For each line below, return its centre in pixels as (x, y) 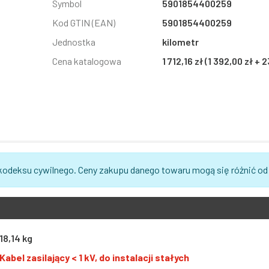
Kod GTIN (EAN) (83, 23)
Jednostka (74, 42)
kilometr (180, 42)
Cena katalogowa (86, 61)
